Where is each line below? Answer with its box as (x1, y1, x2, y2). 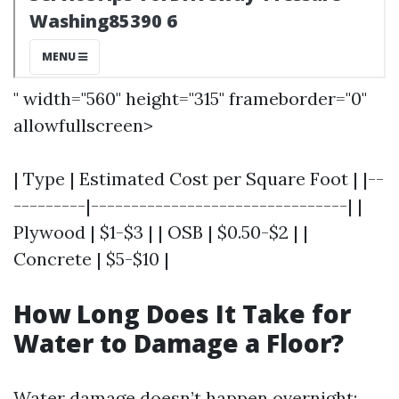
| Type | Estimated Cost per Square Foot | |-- (13, 167, 384, 190)
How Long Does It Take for (13, 297, 351, 330)
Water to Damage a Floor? (13, 326, 344, 360)
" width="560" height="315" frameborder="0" (13, 87, 367, 110)
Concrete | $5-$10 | (13, 248, 169, 270)
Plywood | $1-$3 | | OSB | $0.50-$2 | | (13, 221, 308, 243)
